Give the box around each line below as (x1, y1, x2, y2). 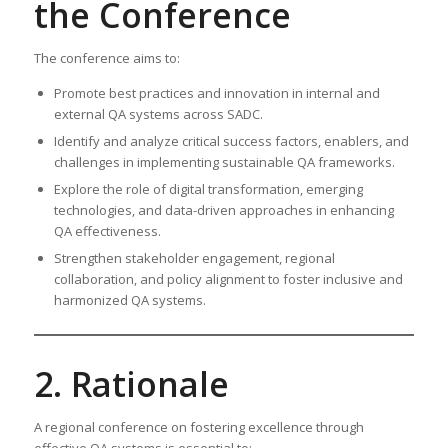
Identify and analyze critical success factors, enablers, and (53, 131, 409, 150)
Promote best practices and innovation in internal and (53, 83, 380, 102)
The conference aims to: (33, 48, 180, 67)
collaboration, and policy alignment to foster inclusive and (53, 269, 403, 288)
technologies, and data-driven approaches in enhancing (53, 200, 394, 219)
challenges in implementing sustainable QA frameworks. (53, 152, 395, 171)
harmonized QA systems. (53, 290, 206, 309)
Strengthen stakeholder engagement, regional (53, 248, 335, 267)
